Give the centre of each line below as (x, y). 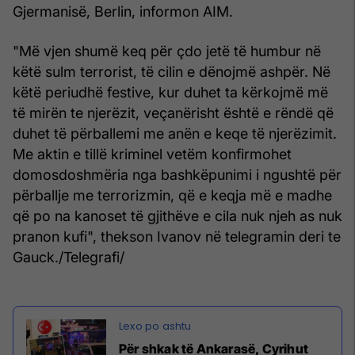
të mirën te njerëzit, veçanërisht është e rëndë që (173, 113)
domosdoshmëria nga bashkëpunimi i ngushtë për (177, 174)
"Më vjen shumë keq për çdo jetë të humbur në (167, 51)
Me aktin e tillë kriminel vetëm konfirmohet (152, 154)
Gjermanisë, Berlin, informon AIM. (123, 11)
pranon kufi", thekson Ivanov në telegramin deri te (177, 236)
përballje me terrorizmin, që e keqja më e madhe (172, 195)
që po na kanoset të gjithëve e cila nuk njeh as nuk (177, 216)
